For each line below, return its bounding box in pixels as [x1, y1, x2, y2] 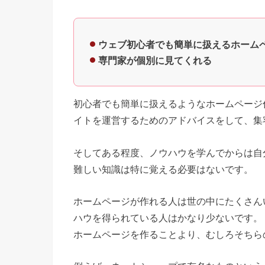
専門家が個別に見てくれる [98, 54, 212, 66]
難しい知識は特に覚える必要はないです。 [73, 163, 253, 174]
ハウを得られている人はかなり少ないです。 [73, 212, 263, 224]
